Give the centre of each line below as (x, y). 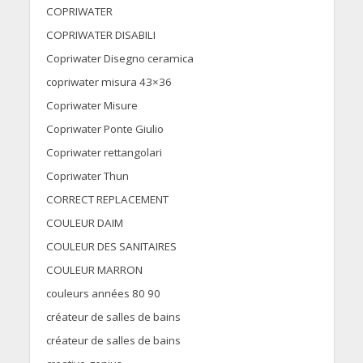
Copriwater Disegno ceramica (120, 59)
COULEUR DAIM (84, 223)
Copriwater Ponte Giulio (105, 129)
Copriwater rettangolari (104, 153)
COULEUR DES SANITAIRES (111, 247)
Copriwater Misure (92, 106)
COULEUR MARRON (94, 270)
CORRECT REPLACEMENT (107, 200)
